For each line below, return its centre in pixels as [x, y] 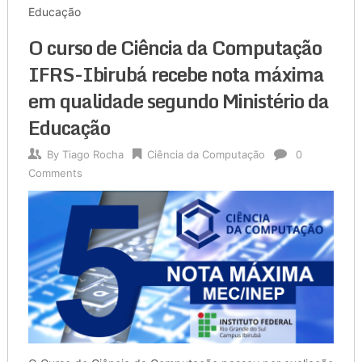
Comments [55, 173]
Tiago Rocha [93, 155]
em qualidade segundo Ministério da [178, 101]
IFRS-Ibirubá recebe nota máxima [176, 74]
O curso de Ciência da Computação [175, 48]
